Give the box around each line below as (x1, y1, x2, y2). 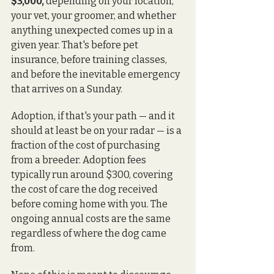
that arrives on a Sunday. (11, 83, 122, 95)
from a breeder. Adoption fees (11, 154, 148, 166)
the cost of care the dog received (11, 183, 160, 195)
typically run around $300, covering (11, 168, 175, 180)
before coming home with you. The (11, 198, 169, 210)
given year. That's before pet (11, 39, 140, 51)
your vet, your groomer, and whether (11, 9, 178, 21)
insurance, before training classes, (11, 53, 169, 65)
